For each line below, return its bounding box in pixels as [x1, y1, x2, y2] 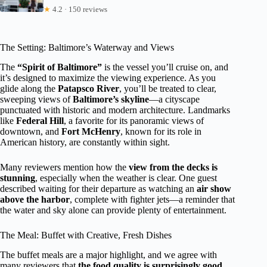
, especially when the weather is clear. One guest [35, 173, 217, 184]
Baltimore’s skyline [73, 94, 149, 105]
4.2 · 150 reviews [51, 5, 108, 14]
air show [197, 184, 231, 194]
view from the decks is [129, 162, 218, 173]
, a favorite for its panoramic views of [64, 116, 204, 126]
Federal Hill [16, 116, 64, 126]
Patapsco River [58, 83, 119, 94]
